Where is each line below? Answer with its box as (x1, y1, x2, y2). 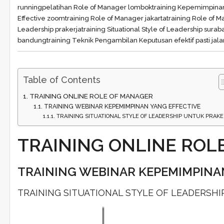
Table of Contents (22, 74, 100, 85)
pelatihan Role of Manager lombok (41, 3, 152, 11)
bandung (17, 36, 46, 44)
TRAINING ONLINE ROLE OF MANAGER (29, 91, 153, 100)
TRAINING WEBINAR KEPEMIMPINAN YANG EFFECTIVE (43, 102, 200, 110)
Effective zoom (17, 14, 65, 22)
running (17, 3, 42, 11)
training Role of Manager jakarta (64, 14, 166, 22)
